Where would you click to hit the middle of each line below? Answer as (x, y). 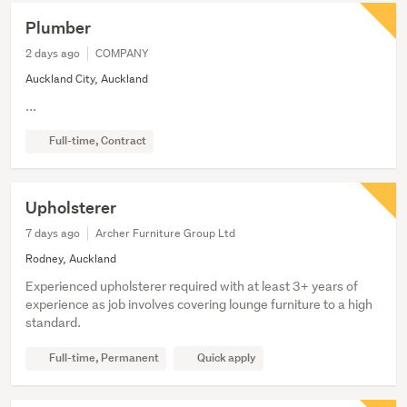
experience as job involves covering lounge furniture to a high (199, 305)
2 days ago (53, 54)
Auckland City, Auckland (87, 79)
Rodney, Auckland (71, 259)
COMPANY (122, 54)
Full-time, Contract (97, 141)
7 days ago (53, 233)
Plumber (58, 28)
